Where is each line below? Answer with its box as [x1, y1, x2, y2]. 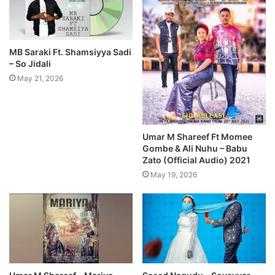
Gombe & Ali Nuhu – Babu [142, 143, 247, 154]
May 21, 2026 [17, 73, 63, 83]
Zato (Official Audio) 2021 [142, 155, 250, 166]
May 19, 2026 [150, 170, 197, 180]
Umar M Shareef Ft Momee [142, 131, 252, 142]
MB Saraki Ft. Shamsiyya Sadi [9, 46, 131, 57]
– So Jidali [9, 58, 51, 69]
